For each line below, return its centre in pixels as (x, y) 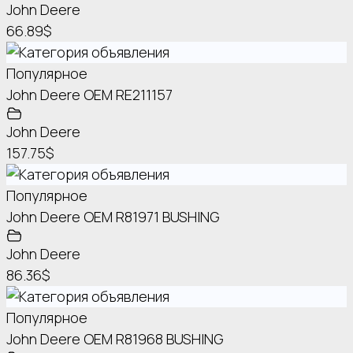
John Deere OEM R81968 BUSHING (115, 339)
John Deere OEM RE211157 (89, 95)
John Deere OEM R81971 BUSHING (113, 217)
